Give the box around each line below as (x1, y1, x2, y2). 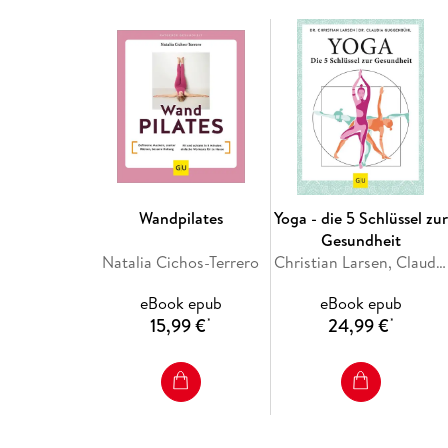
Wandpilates (138, 206, 223, 229)
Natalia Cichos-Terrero (102, 250, 260, 273)
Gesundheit (320, 228, 401, 251)
